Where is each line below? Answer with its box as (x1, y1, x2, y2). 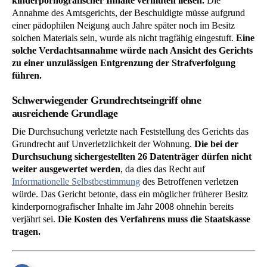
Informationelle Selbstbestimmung (12, 176, 140, 187)
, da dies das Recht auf (120, 164, 205, 175)
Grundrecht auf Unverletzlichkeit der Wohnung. (12, 139, 194, 150)
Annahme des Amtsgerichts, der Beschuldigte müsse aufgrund (12, 7, 245, 18)
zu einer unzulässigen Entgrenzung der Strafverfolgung (12, 57, 235, 68)
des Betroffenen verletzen (140, 176, 238, 187)
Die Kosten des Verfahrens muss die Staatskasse (58, 214, 250, 225)
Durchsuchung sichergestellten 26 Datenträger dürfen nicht (12, 151, 252, 162)
